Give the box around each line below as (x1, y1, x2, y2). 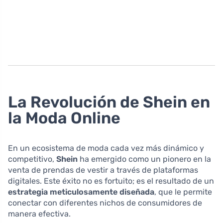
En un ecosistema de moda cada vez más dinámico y (8, 143, 204, 153)
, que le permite (154, 187, 212, 197)
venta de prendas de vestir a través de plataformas (8, 165, 198, 175)
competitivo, (8, 154, 56, 164)
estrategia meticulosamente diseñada (8, 187, 154, 197)
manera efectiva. (8, 209, 71, 219)
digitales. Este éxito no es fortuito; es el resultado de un (8, 176, 214, 186)
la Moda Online (8, 108, 120, 127)
